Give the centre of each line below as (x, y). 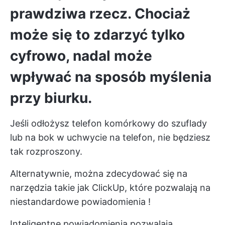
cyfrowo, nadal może (81, 55)
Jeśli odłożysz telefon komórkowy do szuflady (108, 123)
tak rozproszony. (46, 151)
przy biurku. (51, 98)
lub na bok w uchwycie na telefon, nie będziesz (110, 137)
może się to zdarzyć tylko (97, 34)
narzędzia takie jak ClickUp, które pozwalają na (110, 187)
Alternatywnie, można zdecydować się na (99, 173)
